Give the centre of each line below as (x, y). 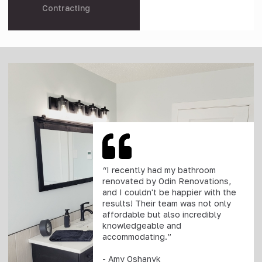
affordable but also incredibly (162, 215)
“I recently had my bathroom (159, 170)
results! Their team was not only (167, 204)
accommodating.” (137, 237)
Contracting (66, 8)
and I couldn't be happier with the (169, 192)
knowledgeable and (142, 226)
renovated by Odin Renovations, (167, 181)
